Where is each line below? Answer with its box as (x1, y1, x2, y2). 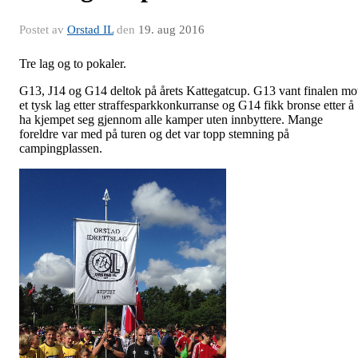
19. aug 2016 (138, 22, 205, 36)
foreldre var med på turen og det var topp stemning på (19, 126, 289, 141)
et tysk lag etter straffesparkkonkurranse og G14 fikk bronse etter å (19, 97, 354, 112)
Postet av (19, 22, 67, 36)
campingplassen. (19, 141, 102, 155)
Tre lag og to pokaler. (19, 56, 126, 70)
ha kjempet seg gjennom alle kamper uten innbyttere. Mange (19, 112, 323, 126)
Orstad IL (67, 22, 113, 36)
